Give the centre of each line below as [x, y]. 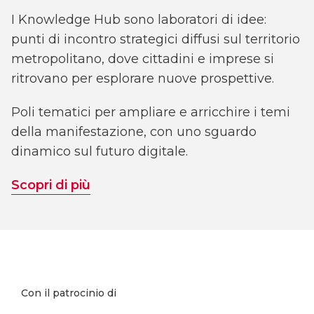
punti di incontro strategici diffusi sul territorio [156, 39]
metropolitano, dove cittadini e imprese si [143, 59]
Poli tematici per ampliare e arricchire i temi [151, 112]
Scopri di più [51, 185]
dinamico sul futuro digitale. [100, 151]
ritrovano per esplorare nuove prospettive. [143, 78]
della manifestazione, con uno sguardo [134, 131]
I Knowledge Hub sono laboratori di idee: [139, 19]
